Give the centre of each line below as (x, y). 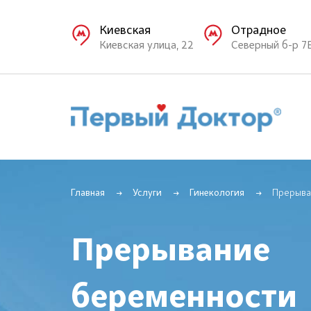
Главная (88, 194)
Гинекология (217, 194)
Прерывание (170, 252)
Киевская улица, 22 (146, 45)
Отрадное (259, 31)
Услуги (147, 194)
